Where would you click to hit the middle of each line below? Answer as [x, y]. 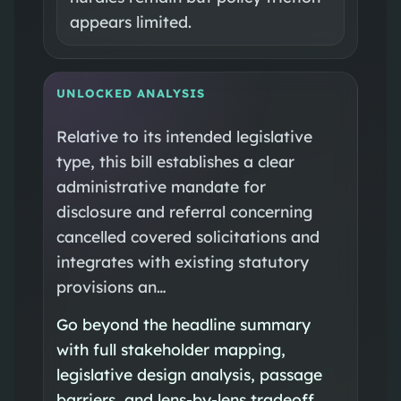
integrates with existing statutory [182, 261]
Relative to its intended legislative [184, 136]
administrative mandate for [161, 186]
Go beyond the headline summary [183, 324]
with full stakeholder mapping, [171, 349]
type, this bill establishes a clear [175, 161]
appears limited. [130, 21]
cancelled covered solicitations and [188, 236]
